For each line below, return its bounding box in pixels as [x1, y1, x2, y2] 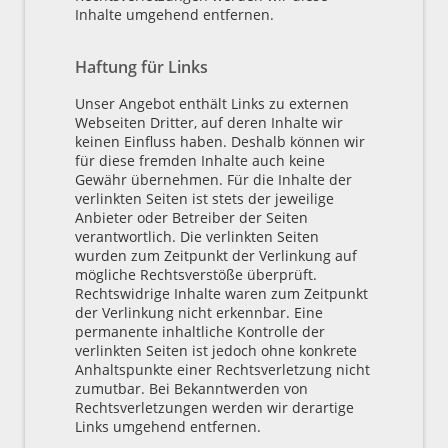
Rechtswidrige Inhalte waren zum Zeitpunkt [75, 283, 368, 303]
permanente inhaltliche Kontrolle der [75, 321, 325, 341]
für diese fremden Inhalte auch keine [75, 150, 325, 170]
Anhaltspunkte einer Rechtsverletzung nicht [75, 359, 370, 379]
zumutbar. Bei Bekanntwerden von [75, 378, 308, 398]
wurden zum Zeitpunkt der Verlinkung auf [75, 245, 357, 265]
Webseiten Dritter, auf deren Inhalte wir [75, 112, 343, 132]
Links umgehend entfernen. [75, 416, 261, 436]
